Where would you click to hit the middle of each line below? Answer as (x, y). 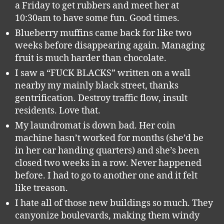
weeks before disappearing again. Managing (110, 46)
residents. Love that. (58, 111)
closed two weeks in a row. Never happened (108, 163)
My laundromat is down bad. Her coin (95, 126)
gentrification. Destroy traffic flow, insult (101, 98)
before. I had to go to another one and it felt (106, 176)
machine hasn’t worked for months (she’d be (109, 138)
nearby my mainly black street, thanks (97, 86)
